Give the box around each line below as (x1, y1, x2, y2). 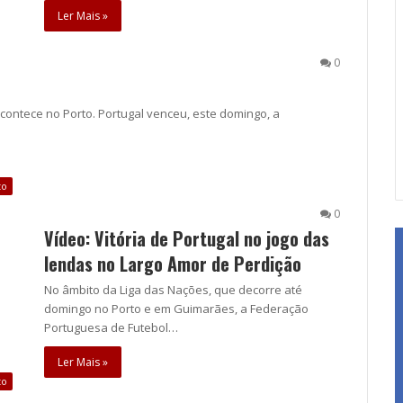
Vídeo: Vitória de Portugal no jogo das (44, 224, 329, 252)
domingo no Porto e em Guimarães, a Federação (44, 300, 309, 317)
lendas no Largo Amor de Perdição (44, 249, 301, 277)
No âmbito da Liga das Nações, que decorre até (44, 281, 302, 298)
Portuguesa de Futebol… (44, 318, 178, 336)
